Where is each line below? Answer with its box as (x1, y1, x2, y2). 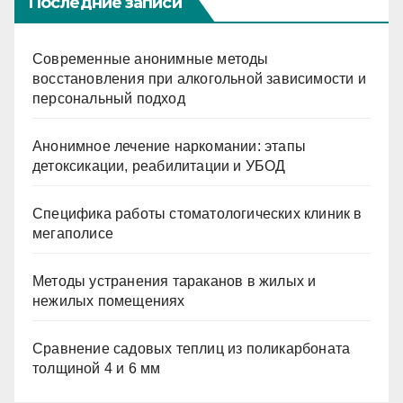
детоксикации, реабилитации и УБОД (32, 157, 286, 174)
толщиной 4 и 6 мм (32, 360, 161, 376)
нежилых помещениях (32, 292, 185, 309)
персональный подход (32, 90, 185, 106)
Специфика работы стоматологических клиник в (32, 205, 363, 221)
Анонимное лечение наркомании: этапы (32, 138, 306, 154)
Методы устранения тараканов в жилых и (32, 273, 317, 289)
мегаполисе (32, 225, 113, 241)
